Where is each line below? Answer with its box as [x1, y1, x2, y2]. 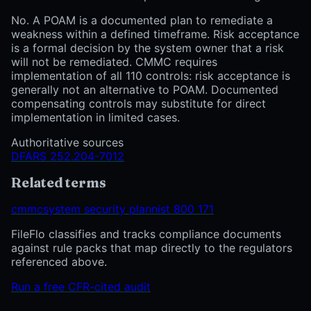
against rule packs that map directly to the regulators [11, 241, 292, 255]
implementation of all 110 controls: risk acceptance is [11, 69, 290, 83]
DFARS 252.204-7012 [11, 149, 124, 164]
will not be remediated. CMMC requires [11, 55, 217, 69]
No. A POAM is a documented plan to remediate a [11, 13, 273, 28]
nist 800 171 [151, 202, 214, 217]
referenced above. [11, 255, 107, 269]
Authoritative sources [11, 135, 124, 150]
